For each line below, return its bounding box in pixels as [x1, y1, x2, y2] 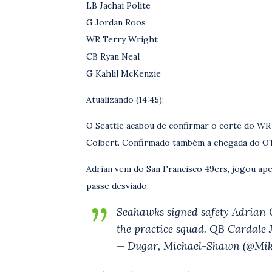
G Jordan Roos [86, 17, 146, 28]
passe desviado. [86, 180, 149, 191]
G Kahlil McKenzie [86, 68, 161, 79]
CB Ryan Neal [86, 51, 140, 62]
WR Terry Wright [86, 34, 158, 45]
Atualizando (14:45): [86, 94, 164, 105]
